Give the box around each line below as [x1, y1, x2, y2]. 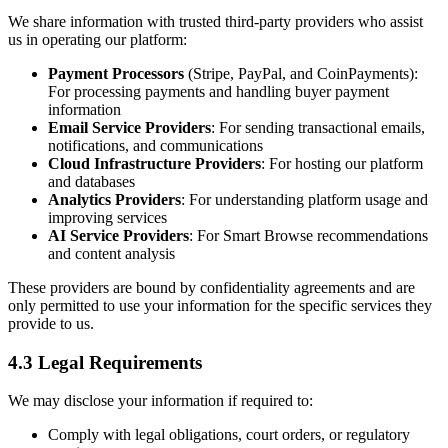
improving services [48, 208, 167, 226]
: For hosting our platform [261, 154, 423, 172]
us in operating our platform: [8, 30, 187, 48]
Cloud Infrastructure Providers [48, 154, 261, 172]
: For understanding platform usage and [181, 190, 428, 208]
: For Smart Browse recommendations [189, 226, 428, 244]
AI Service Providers [48, 226, 189, 244]
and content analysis [48, 244, 175, 262]
